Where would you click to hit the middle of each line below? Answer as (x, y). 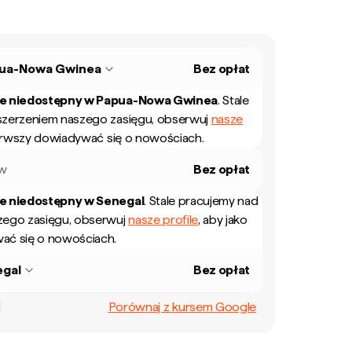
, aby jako (223, 220)
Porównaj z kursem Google (182, 306)
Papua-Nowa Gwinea (157, 100)
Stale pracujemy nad (203, 201)
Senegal (120, 201)
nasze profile (163, 220)
